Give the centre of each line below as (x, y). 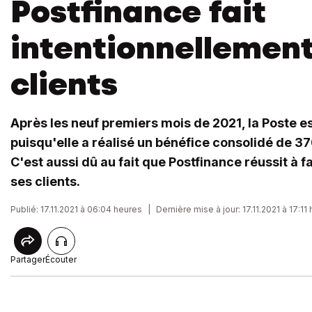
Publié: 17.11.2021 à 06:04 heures (76, 209)
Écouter (61, 259)
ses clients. (45, 181)
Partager (28, 259)
